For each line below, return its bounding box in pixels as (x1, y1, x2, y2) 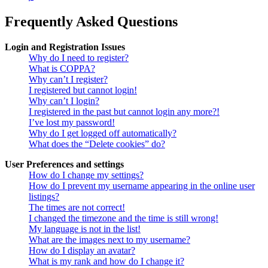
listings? (29, 191, 59, 202)
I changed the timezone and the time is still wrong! (29, 213, 218, 224)
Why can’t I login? (29, 96, 99, 106)
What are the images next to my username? (29, 234, 190, 245)
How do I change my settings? (29, 170, 144, 181)
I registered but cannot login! (29, 85, 137, 96)
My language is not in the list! (29, 224, 141, 234)
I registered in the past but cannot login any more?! (29, 106, 220, 117)
